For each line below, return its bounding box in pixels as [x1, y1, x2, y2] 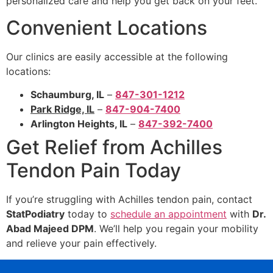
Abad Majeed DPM [6, 222, 94, 235]
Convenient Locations [6, 15, 207, 40]
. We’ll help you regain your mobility [94, 222, 258, 235]
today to [65, 208, 110, 221]
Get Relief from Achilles [6, 135, 222, 160]
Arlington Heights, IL [30, 118, 127, 130]
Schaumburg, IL [30, 88, 104, 101]
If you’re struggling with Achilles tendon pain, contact [6, 193, 252, 206]
